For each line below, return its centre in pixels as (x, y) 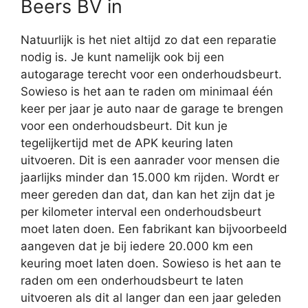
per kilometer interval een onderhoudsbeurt (141, 212)
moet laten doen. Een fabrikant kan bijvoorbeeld (154, 229)
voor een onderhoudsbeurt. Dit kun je (124, 126)
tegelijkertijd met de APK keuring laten (127, 143)
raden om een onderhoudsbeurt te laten (132, 281)
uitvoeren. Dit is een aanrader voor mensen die (150, 161)
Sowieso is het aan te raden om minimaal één (147, 92)
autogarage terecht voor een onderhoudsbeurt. (151, 75)
